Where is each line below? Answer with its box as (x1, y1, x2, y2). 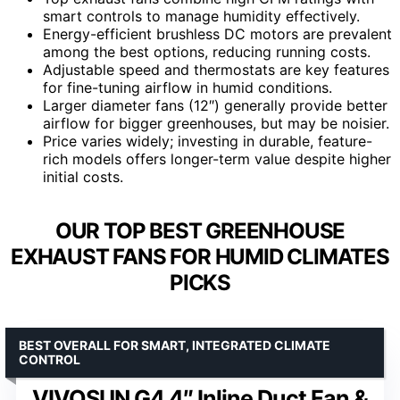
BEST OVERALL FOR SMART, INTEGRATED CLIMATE (19, 337, 330, 353)
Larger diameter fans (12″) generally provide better (43, 96, 387, 114)
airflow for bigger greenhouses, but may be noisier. (43, 113, 389, 132)
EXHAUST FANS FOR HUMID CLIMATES (11, 243, 389, 270)
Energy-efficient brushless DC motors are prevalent (43, 24, 392, 43)
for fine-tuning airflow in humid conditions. (43, 78, 332, 96)
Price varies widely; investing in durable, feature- (43, 131, 372, 150)
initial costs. (43, 167, 123, 186)
